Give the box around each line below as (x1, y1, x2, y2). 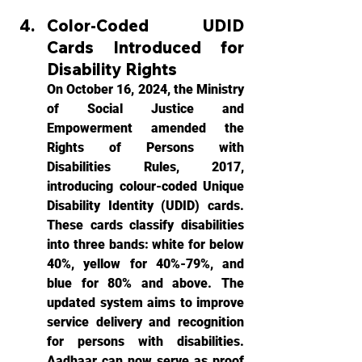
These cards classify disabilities (47, 217, 244, 233)
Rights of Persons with (47, 140, 244, 155)
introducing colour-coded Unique (47, 179, 244, 194)
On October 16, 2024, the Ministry (47, 82, 244, 97)
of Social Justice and (47, 101, 244, 116)
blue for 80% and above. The (47, 276, 244, 291)
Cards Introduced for (47, 37, 244, 57)
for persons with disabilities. (47, 334, 244, 349)
